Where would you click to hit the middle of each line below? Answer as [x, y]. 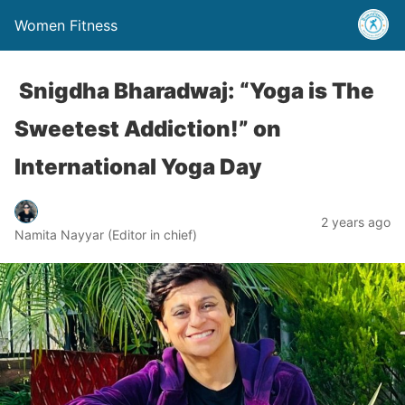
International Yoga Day [138, 167]
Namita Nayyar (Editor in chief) [106, 234]
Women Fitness [66, 25]
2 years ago [356, 221]
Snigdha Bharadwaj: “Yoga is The [194, 91]
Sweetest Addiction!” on [148, 129]
